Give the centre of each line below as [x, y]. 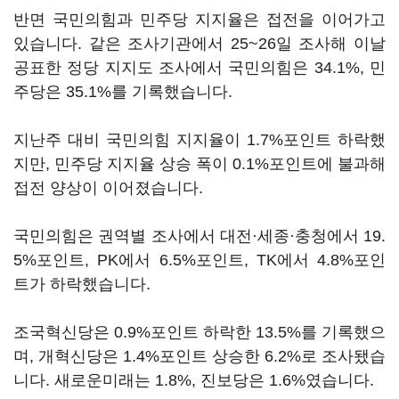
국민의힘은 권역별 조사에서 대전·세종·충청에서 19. [199, 236]
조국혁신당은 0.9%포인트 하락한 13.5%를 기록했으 [199, 332]
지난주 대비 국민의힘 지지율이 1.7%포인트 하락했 [199, 140]
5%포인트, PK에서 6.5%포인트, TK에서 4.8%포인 [199, 260]
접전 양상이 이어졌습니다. [108, 188]
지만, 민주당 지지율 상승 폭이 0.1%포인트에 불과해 [199, 164]
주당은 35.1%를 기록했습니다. [123, 92]
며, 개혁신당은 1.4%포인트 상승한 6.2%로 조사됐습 [199, 356]
